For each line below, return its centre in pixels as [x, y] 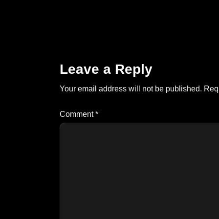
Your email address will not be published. [131, 88]
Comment [77, 114]
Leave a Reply [106, 69]
